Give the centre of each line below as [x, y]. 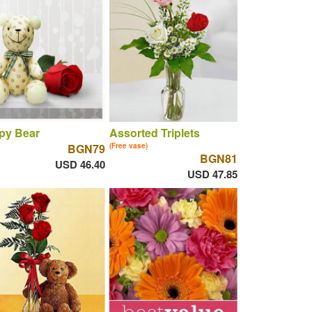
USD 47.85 [212, 174]
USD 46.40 [80, 165]
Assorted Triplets [154, 133]
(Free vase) [128, 146]
